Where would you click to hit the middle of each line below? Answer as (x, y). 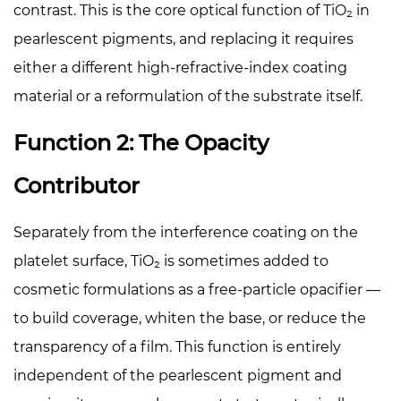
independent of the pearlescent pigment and (178, 375)
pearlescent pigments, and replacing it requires (183, 38)
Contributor (77, 185)
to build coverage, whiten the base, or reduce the (190, 318)
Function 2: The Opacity (141, 142)
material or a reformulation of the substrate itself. (188, 96)
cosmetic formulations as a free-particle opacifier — (197, 289)
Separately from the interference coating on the (186, 232)
